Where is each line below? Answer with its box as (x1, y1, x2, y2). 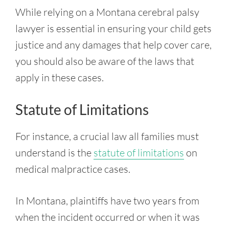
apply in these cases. (15, 71, 104, 84)
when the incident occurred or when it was (15, 211, 200, 223)
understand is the (15, 146, 94, 159)
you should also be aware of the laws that (15, 55, 194, 67)
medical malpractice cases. (15, 163, 130, 175)
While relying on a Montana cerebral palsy (15, 6, 199, 18)
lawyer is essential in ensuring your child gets (15, 22, 212, 35)
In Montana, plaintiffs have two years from (15, 194, 199, 207)
